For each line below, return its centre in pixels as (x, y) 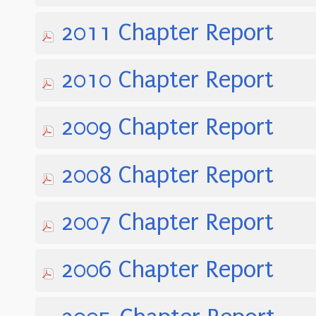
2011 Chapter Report (168, 32)
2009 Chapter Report (168, 128)
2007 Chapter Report (168, 223)
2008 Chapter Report (168, 175)
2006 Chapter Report (168, 270)
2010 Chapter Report (168, 80)
